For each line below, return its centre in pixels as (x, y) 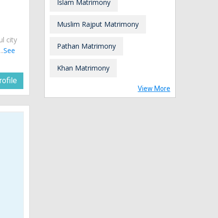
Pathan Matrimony (86, 46)
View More (154, 88)
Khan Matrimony (83, 68)
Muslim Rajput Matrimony (98, 24)
